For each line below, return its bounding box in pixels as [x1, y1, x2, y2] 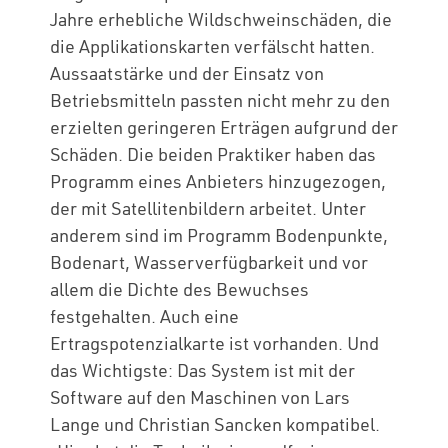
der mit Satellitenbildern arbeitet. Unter [50, 197, 366, 220]
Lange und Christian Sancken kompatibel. [50, 413, 380, 436]
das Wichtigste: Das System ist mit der [50, 359, 355, 382]
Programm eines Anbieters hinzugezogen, [50, 170, 386, 193]
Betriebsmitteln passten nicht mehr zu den [50, 89, 390, 112]
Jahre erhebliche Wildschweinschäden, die [50, 8, 392, 31]
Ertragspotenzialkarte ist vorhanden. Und [50, 332, 379, 355]
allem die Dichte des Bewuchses [50, 278, 309, 301]
